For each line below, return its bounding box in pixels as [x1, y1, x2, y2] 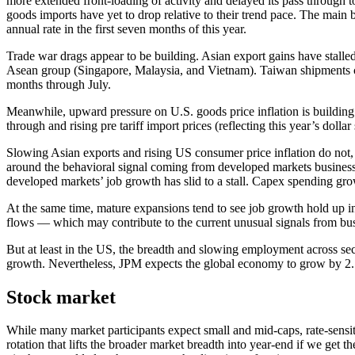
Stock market [6, 286, 116, 307]
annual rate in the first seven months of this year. [6, 21, 246, 36]
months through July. [6, 77, 111, 91]
